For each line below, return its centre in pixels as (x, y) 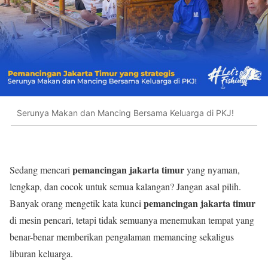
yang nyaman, (212, 170)
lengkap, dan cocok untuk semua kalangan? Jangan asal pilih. (125, 187)
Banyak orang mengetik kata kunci (77, 203)
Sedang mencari (41, 170)
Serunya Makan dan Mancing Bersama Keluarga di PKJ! (125, 112)
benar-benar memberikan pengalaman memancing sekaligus (122, 237)
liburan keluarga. (41, 254)
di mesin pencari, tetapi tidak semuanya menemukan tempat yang (132, 220)
